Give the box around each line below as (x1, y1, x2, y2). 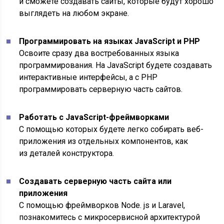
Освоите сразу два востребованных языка (19, 48, 179, 58)
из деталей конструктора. (19, 148, 114, 158)
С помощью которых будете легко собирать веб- (19, 124, 204, 134)
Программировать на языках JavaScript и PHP (19, 36, 200, 46)
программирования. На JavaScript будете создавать (19, 60, 212, 70)
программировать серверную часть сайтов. (19, 84, 183, 94)
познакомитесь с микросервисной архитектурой (19, 212, 200, 222)
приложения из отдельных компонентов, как (19, 136, 188, 146)
